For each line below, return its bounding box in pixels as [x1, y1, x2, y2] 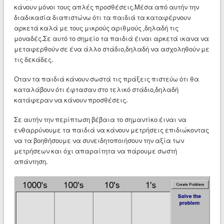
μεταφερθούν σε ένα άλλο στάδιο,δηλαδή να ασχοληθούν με [13, 45, 209, 53]
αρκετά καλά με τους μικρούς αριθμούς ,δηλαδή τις [13, 24, 178, 32]
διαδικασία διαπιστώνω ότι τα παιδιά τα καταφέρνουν [13, 13, 190, 21]
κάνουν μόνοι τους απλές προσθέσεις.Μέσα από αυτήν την [13, 3, 199, 11]
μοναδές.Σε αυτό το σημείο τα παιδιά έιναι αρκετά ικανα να [13, 34, 209, 42]
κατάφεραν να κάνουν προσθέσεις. [13, 96, 127, 104]
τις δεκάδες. [13, 55, 53, 63]
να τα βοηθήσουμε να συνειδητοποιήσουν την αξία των [13, 136, 184, 144]
